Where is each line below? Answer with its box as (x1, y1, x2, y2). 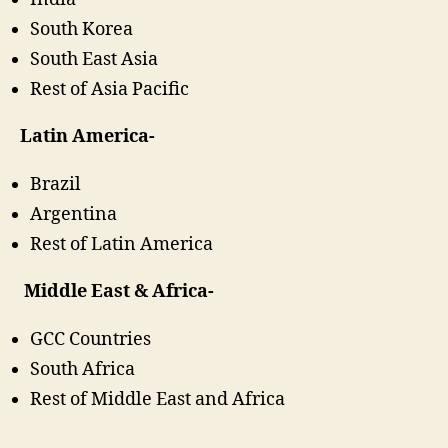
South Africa (30, 357, 135, 381)
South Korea (30, 17, 133, 41)
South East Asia (30, 47, 158, 71)
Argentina (30, 202, 117, 226)
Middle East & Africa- (20, 280, 214, 304)
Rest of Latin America (30, 232, 213, 256)
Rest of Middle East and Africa (30, 387, 285, 411)
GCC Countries (30, 327, 151, 351)
